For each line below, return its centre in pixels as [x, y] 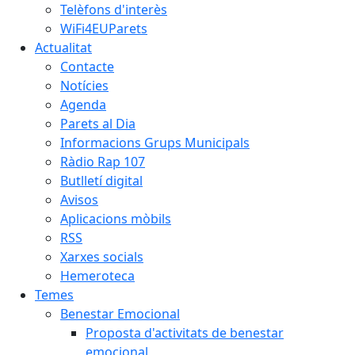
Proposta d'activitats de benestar [185, 333]
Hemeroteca [97, 276]
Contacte [87, 67]
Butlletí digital [101, 181]
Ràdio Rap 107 [103, 162]
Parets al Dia [98, 124]
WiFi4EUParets [104, 29]
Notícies [84, 86]
